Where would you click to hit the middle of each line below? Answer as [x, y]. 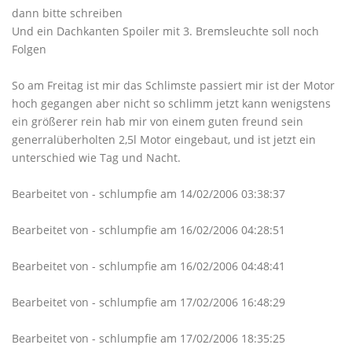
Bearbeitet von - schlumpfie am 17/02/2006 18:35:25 [148, 338]
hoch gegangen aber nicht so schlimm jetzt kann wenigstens [171, 103]
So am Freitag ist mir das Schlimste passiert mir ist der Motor [173, 85]
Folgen [29, 49]
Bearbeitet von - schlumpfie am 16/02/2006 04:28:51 [148, 230]
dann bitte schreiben [67, 13]
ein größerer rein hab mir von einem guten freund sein [158, 121]
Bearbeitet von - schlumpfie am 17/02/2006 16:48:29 [148, 302]
